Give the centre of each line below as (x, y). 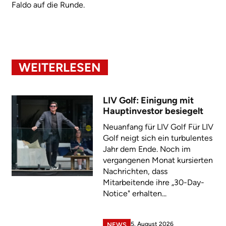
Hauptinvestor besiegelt (153, 111)
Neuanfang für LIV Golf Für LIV (158, 127)
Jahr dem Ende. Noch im (147, 149)
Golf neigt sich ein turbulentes (157, 138)
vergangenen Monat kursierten (158, 160)
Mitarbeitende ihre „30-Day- (153, 182)
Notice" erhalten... (134, 193)
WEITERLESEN (60, 67)
